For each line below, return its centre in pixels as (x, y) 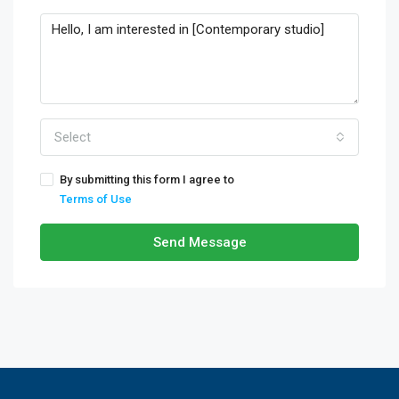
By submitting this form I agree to (147, 179)
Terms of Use (96, 199)
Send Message (199, 242)
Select (73, 137)
